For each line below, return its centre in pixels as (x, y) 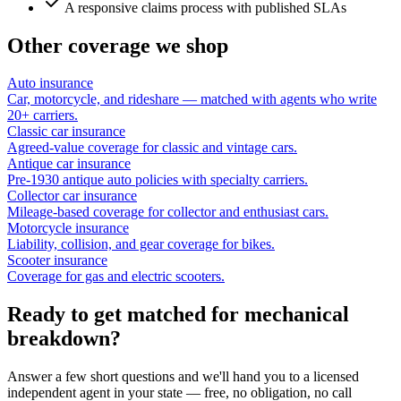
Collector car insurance (72, 196)
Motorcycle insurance (68, 228)
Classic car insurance (66, 132)
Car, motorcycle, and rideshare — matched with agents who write (192, 99)
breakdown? (64, 339)
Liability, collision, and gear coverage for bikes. (141, 244)
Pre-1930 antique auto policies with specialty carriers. (158, 180)
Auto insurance (50, 83)
